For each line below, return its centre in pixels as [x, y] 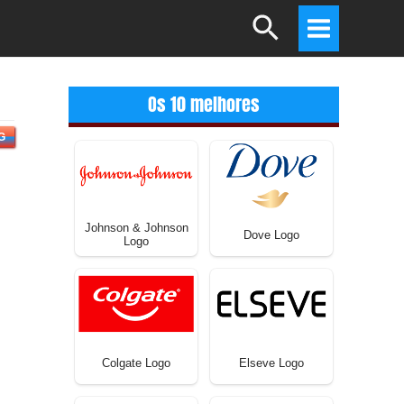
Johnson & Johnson [136, 227]
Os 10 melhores [204, 104]
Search [275, 19]
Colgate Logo [136, 363]
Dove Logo [271, 234]
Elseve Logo [271, 363]
